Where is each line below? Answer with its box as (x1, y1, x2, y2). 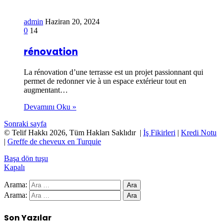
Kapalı (4, 163, 25, 172)
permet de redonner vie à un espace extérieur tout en (24, 77, 186, 86)
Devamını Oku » (24, 103, 76, 111)
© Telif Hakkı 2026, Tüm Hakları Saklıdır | (4, 128, 143, 137)
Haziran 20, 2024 (45, 17, 100, 26)
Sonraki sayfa (4, 119, 47, 128)
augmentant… (24, 86, 68, 95)
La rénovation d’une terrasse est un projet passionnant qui (24, 68, 203, 77)
